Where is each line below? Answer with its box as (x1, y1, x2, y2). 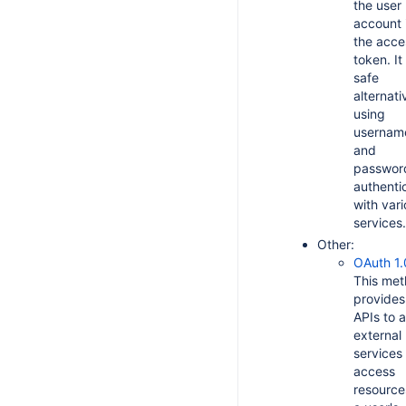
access (353, 363, 395, 379)
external (353, 327, 401, 343)
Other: (317, 237, 354, 252)
